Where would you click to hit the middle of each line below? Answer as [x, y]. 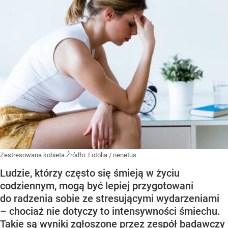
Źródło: [77, 155]
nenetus [125, 155]
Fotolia [98, 155]
